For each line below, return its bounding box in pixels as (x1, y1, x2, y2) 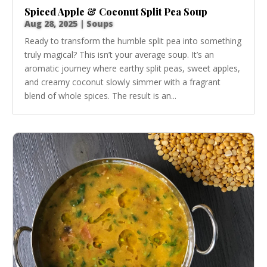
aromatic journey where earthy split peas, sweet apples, (24, 63, 241, 74)
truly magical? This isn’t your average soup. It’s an (24, 49, 215, 61)
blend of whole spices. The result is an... (24, 90, 177, 102)
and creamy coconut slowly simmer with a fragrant (24, 76, 221, 88)
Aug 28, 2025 (24, 18, 78, 30)
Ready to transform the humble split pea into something (24, 35, 242, 47)
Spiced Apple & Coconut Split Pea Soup (24, 5, 208, 18)
